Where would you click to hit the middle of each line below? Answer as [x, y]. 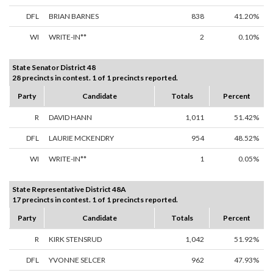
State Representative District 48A [69, 190]
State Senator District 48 [54, 68]
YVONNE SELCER [77, 260]
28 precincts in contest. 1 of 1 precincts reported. [95, 78]
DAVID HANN [70, 118]
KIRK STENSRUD [75, 239]
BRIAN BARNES [74, 16]
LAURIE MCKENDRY [81, 138]
